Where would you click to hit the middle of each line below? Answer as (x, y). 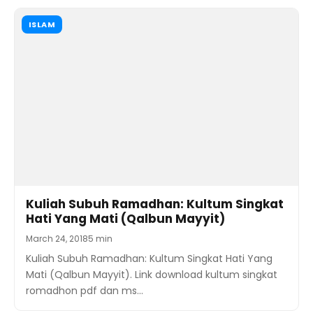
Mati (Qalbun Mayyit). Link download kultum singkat (152, 274)
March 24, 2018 (57, 238)
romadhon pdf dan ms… (85, 290)
